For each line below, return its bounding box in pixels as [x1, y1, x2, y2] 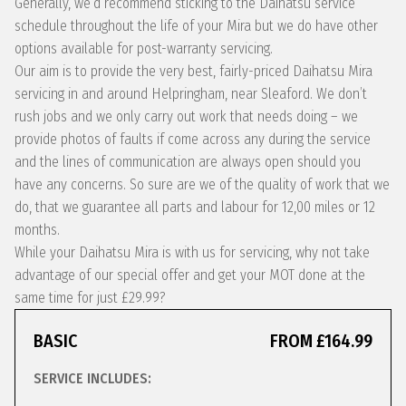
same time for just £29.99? [14, 289, 166, 306]
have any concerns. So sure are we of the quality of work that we [14, 176, 390, 193]
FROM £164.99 [270, 330, 372, 352]
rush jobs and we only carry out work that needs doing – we [14, 108, 358, 125]
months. [14, 221, 60, 238]
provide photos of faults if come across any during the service [14, 130, 371, 148]
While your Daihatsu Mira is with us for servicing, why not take [14, 244, 370, 261]
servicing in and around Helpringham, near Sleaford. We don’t [14, 85, 367, 102]
